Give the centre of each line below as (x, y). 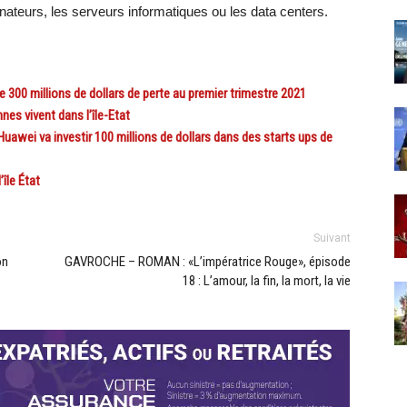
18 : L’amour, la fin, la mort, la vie (267, 281)
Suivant (332, 238)
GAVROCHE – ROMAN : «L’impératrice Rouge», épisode (208, 262)
